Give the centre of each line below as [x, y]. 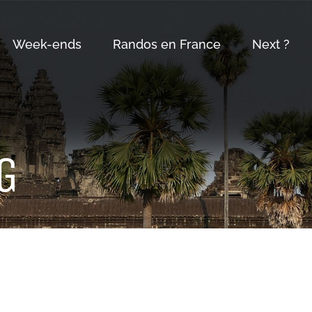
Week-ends [47, 44]
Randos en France [167, 44]
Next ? [271, 44]
